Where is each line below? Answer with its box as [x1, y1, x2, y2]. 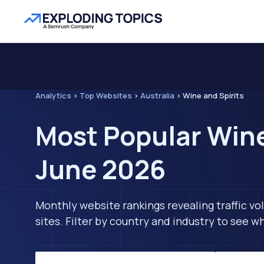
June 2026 [35, 151, 166, 187]
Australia [140, 90, 174, 101]
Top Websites [80, 90, 132, 101]
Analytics [35, 90, 71, 101]
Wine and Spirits [183, 90, 244, 101]
